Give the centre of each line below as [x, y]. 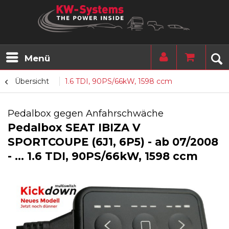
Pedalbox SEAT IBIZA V [74, 128]
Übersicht [32, 81]
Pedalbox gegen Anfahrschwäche [86, 113]
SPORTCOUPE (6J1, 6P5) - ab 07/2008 [113, 142]
